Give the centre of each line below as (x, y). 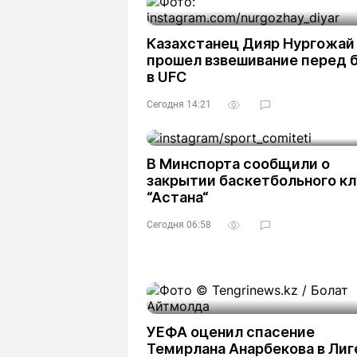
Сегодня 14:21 (179, 104)
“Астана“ (178, 197)
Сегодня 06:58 (179, 225)
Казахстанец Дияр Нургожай (251, 43)
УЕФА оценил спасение (231, 332)
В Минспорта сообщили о (238, 164)
